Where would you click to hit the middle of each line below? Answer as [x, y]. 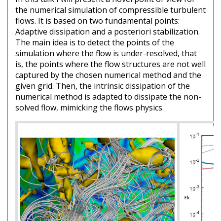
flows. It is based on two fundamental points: [97, 21]
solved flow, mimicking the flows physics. [90, 108]
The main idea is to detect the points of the [95, 42]
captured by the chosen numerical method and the [108, 75]
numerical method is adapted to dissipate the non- [108, 97]
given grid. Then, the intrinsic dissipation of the [103, 86]
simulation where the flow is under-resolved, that [106, 53]
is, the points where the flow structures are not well [110, 64]
